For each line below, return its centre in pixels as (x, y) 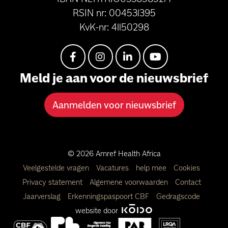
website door (97, 211)
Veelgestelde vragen (57, 168)
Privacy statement (53, 182)
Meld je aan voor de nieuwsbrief (114, 78)
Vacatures (113, 168)
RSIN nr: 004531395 (114, 13)
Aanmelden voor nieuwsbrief (114, 105)
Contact (188, 182)
